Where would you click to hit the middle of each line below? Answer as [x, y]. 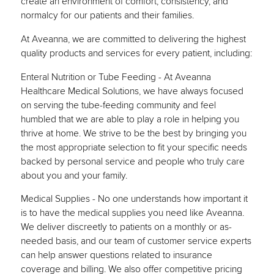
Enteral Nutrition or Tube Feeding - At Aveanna [116, 77]
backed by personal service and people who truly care [132, 161]
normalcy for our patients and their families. [107, 16]
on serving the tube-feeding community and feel [118, 105]
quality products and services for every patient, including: [136, 53]
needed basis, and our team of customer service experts [136, 242]
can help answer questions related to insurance [116, 256]
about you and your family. [74, 176]
